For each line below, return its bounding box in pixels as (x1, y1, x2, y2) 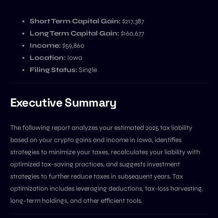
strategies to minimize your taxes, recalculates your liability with (10, 147, 200, 156)
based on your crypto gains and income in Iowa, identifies (10, 135, 182, 144)
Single (77, 65, 97, 74)
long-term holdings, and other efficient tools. (10, 196, 143, 205)
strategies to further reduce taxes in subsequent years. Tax (10, 172, 183, 181)
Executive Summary (10, 94, 117, 110)
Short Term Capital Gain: (29, 17, 121, 25)
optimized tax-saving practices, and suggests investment (10, 160, 180, 168)
